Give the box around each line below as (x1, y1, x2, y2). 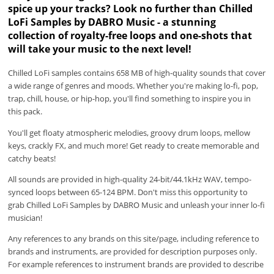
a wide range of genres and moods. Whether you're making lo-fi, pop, (8, 80, 259, 92)
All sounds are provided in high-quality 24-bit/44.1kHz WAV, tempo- (8, 173, 252, 185)
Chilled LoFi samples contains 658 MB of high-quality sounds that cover (8, 67, 266, 79)
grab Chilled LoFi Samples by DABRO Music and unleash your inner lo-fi (8, 199, 265, 210)
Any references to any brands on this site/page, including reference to (8, 233, 260, 245)
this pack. (8, 106, 43, 117)
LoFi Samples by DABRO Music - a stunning (8, 15, 217, 29)
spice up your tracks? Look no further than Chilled (8, 1, 253, 15)
